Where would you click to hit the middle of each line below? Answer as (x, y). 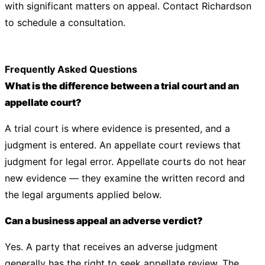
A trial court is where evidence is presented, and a (117, 128)
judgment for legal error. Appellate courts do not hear (125, 161)
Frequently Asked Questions (71, 69)
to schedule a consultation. (65, 22)
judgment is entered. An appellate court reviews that (123, 145)
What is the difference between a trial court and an (122, 86)
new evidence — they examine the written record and (125, 178)
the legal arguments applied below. (83, 195)
